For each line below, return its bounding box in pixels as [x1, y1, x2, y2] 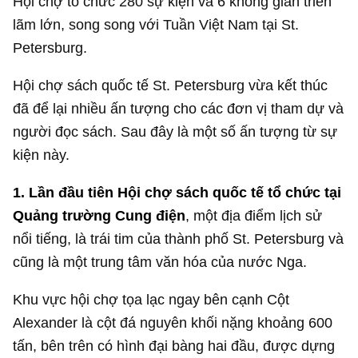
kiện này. [13, 145, 70, 163]
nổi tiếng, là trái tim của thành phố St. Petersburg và [13, 230, 344, 248]
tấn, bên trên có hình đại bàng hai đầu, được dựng [13, 337, 336, 355]
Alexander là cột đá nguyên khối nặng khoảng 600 [13, 314, 333, 332]
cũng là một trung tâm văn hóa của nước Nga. [13, 253, 308, 271]
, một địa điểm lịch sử [185, 207, 323, 225]
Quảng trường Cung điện [13, 207, 186, 225]
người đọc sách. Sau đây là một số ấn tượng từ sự [13, 122, 338, 140]
